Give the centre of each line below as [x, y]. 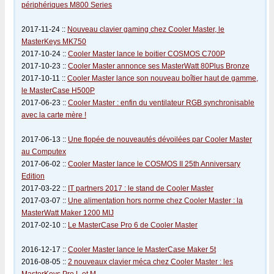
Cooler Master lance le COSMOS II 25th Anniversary [154, 164]
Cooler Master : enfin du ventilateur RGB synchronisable [161, 103]
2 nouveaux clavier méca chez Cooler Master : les [150, 262]
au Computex [44, 152]
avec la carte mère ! [54, 115]
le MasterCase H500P [58, 91]
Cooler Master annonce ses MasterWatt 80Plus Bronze [159, 66]
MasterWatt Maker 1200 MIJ [68, 213]
